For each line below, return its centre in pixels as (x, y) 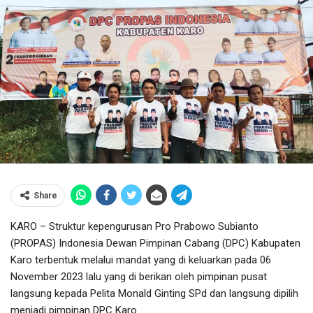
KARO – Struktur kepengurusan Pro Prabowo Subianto (134, 226)
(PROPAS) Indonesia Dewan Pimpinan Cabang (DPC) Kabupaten (155, 243)
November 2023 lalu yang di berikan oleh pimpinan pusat (139, 276)
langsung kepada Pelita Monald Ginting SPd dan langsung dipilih (154, 293)
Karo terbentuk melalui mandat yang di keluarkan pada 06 (141, 260)
